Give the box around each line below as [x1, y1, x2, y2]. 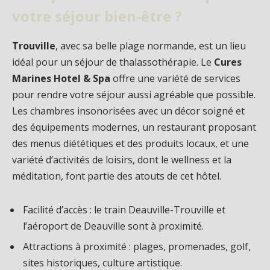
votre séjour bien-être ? [12, 5, 182, 26]
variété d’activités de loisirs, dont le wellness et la [12, 152, 231, 166]
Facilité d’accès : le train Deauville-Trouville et [23, 202, 225, 216]
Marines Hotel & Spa [12, 71, 110, 85]
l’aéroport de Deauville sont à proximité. [23, 219, 204, 233]
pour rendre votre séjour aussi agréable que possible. [12, 87, 256, 101]
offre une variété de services [110, 71, 240, 85]
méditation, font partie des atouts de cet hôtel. [12, 169, 221, 183]
